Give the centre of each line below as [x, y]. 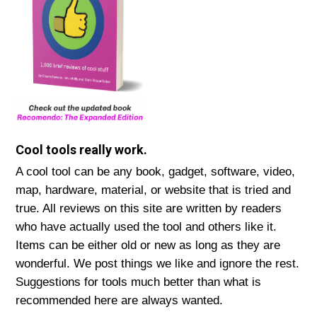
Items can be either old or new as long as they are [148, 245]
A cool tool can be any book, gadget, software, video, [155, 171]
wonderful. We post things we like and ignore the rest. [157, 263]
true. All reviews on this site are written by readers [149, 208]
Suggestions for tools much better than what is [138, 282]
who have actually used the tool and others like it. [146, 226]
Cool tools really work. [81, 149]
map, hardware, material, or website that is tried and [153, 190]
